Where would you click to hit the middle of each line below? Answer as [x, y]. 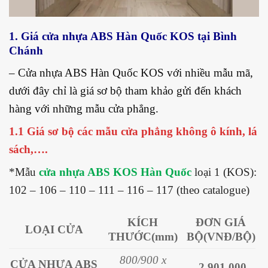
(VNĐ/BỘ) [229, 237]
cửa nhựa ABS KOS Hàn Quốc [115, 172]
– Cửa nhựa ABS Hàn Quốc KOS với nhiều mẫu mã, [131, 72]
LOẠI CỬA [54, 230]
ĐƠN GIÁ [221, 223]
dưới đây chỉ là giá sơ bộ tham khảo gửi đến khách [125, 90]
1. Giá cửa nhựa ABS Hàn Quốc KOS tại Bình [123, 36]
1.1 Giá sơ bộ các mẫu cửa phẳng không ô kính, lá [133, 131]
